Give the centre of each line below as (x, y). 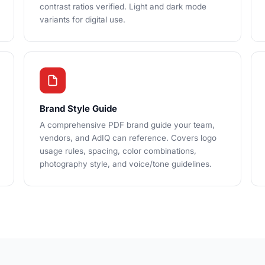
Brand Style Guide (78, 109)
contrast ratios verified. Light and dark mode (123, 7)
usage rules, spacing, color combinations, (118, 151)
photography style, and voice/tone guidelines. (126, 164)
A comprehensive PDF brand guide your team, (127, 125)
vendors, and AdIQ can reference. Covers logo (128, 138)
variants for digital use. (83, 20)
